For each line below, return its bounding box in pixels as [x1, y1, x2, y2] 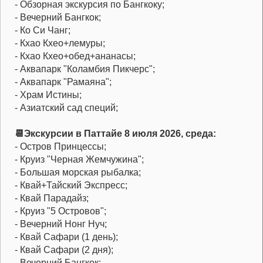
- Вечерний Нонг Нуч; [15, 219, 107, 230]
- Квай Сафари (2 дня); [15, 245, 113, 255]
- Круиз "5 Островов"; [15, 206, 106, 217]
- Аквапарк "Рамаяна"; [15, 77, 112, 87]
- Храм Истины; [15, 90, 82, 100]
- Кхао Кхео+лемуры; [15, 38, 105, 49]
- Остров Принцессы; [15, 141, 106, 152]
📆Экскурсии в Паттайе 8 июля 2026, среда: [15, 129, 216, 139]
